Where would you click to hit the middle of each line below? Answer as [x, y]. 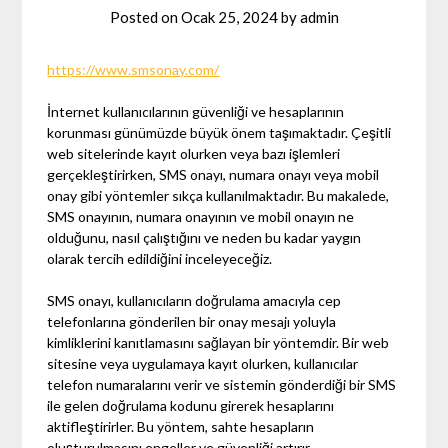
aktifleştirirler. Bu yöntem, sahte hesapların [181, 426]
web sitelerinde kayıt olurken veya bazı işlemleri [194, 153]
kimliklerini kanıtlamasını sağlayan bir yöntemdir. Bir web [218, 342]
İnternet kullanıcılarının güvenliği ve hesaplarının [196, 111]
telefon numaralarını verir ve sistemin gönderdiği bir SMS [222, 384]
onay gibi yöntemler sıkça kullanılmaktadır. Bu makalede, [218, 195]
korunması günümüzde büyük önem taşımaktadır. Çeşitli [219, 132]
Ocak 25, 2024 [229, 16]
